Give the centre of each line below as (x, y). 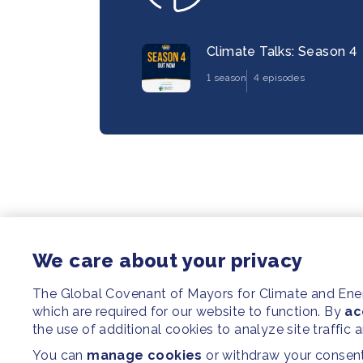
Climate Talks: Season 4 (282, 51)
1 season (227, 78)
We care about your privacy (168, 261)
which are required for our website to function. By (189, 312)
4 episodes (280, 78)
